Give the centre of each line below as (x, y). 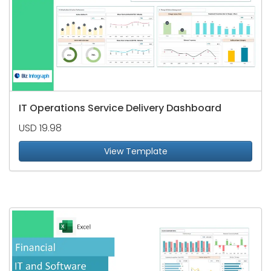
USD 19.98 (40, 128)
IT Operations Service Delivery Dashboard (120, 108)
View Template (135, 152)
